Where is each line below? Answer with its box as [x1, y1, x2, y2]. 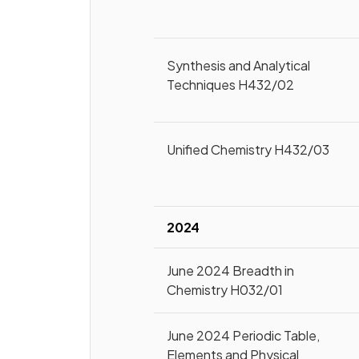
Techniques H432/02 [167, 76, 295, 93]
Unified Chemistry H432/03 [167, 141, 330, 158]
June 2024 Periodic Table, [167, 327, 321, 344]
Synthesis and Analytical [167, 57, 311, 74]
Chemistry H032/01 [167, 281, 284, 298]
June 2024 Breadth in [167, 262, 295, 279]
